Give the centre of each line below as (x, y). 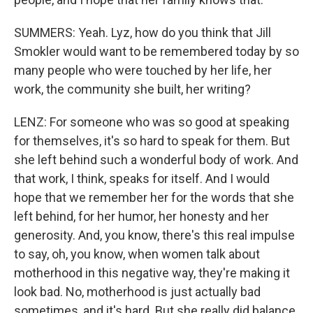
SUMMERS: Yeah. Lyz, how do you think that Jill (143, 32)
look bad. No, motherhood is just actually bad (137, 292)
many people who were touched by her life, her (143, 70)
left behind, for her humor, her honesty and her (141, 216)
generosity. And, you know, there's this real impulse (154, 235)
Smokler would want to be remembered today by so (156, 51)
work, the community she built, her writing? (132, 89)
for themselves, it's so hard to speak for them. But (152, 141)
